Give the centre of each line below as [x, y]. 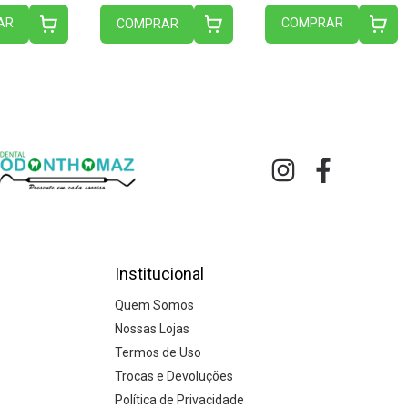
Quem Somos [154, 306]
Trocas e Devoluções [173, 377]
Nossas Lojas [152, 329]
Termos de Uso [158, 353]
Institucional [159, 274]
